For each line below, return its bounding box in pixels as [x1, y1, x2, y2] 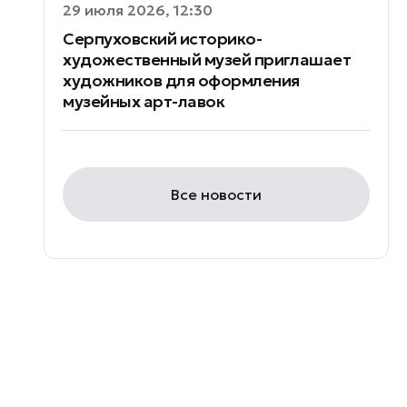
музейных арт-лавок [63, 91, 225, 112]
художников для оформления [63, 70, 300, 91]
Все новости [171, 185, 262, 203]
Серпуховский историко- [63, 28, 263, 49]
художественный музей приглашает [63, 49, 352, 70]
